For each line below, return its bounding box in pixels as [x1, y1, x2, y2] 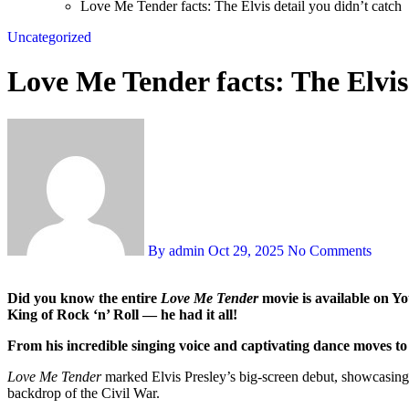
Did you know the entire [18, 289, 161, 306]
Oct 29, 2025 [208, 242, 284, 258]
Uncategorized [7, 29, 91, 45]
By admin [144, 242, 208, 258]
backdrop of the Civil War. [7, 384, 160, 401]
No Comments [288, 242, 372, 258]
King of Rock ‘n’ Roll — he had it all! [7, 306, 237, 322]
